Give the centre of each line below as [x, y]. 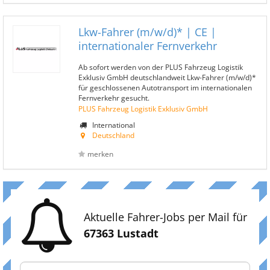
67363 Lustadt [121, 233]
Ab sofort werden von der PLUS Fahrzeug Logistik [161, 67]
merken [100, 154]
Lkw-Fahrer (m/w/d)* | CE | [147, 32]
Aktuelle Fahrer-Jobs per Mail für [165, 217]
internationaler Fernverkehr [148, 46]
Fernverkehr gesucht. [114, 98]
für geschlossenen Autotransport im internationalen [165, 87]
